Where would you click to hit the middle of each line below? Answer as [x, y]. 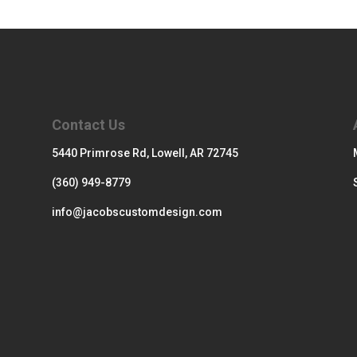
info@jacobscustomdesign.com [137, 212]
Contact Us [88, 124]
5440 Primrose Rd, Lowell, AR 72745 [145, 153]
